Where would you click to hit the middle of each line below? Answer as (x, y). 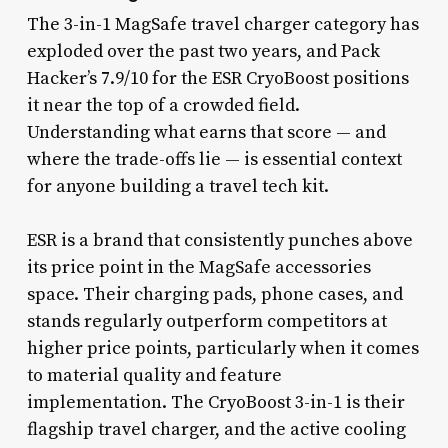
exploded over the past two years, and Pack (203, 51)
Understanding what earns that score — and (206, 132)
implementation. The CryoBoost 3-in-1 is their (215, 402)
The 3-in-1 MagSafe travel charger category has (222, 24)
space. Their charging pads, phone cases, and (214, 294)
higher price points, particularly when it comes (222, 348)
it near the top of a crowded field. (163, 105)
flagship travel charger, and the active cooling (216, 429)
